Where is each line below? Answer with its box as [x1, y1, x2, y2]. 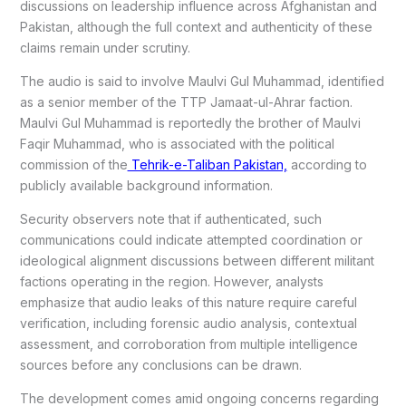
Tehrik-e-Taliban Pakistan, [127, 157, 287, 173]
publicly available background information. [19, 178, 273, 194]
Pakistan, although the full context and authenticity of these [19, 19, 372, 35]
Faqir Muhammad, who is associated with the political [19, 136, 334, 152]
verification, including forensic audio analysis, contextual [19, 315, 357, 332]
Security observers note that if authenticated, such [19, 211, 322, 227]
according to [286, 157, 367, 173]
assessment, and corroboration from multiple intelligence [19, 336, 358, 353]
